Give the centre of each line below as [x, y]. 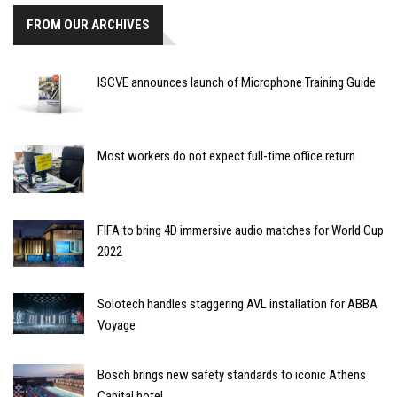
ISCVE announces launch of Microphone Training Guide [237, 82]
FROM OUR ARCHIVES [88, 24]
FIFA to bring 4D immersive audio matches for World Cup [241, 230]
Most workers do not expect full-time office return [226, 156]
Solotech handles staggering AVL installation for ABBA [237, 304]
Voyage [117, 325]
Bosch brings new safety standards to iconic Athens [232, 374]
